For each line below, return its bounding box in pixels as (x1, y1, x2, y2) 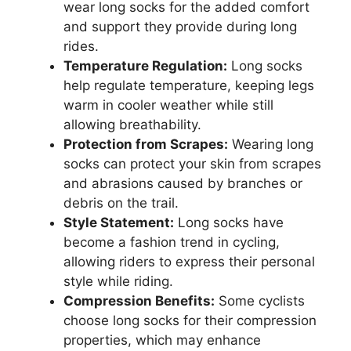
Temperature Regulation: (63, 58, 227, 74)
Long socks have (174, 215, 284, 230)
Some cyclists (215, 293, 305, 309)
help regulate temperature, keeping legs (63, 78, 314, 93)
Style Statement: (63, 215, 174, 230)
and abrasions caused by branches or (63, 175, 302, 191)
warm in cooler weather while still (63, 97, 273, 113)
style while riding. (63, 273, 173, 289)
